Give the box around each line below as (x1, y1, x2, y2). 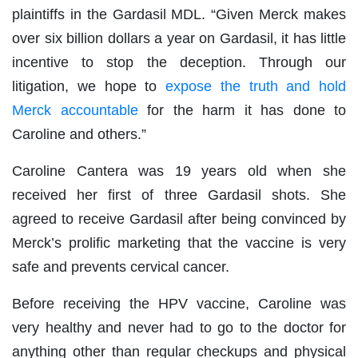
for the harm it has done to (137, 102, 346, 119)
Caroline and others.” (12, 126, 146, 143)
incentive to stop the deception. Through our (12, 54, 346, 71)
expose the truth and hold (165, 78, 346, 95)
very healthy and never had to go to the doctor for (12, 320, 346, 336)
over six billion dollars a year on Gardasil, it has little (12, 30, 346, 47)
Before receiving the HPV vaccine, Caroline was (12, 296, 346, 312)
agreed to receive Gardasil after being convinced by (12, 211, 346, 228)
